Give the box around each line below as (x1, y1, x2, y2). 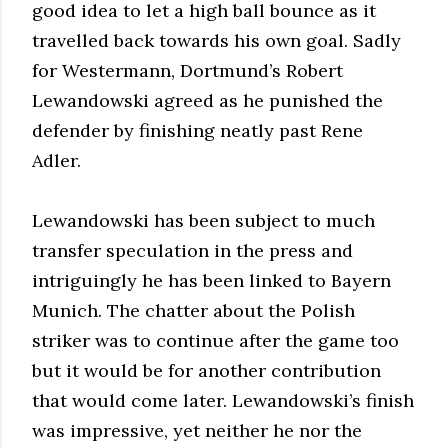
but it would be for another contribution (32, 358, 381, 382)
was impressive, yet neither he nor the (32, 418, 362, 442)
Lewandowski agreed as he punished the (32, 88, 383, 112)
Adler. (32, 148, 81, 172)
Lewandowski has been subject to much (32, 208, 375, 232)
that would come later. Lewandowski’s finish (32, 388, 414, 412)
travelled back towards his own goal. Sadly (32, 28, 401, 52)
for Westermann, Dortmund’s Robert (32, 58, 343, 82)
